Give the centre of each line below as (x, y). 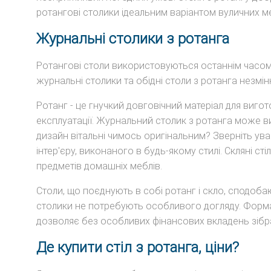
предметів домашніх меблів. (99, 166)
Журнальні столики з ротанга (133, 39)
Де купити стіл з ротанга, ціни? (138, 248)
